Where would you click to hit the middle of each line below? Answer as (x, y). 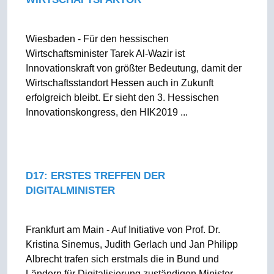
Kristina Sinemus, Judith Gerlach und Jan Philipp (131, 244)
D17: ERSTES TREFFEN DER (95, 176)
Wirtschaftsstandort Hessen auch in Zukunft (119, 83)
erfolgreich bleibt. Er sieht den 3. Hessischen (122, 98)
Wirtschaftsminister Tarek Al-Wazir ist (105, 54)
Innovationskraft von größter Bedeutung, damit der (133, 68)
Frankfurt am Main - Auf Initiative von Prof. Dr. (123, 230)
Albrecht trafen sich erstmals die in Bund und (122, 259)
